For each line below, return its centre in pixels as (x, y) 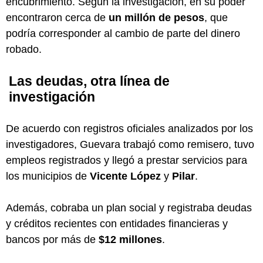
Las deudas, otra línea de (89, 81)
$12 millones (130, 239)
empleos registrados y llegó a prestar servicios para (127, 160)
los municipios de (48, 176)
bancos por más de (52, 239)
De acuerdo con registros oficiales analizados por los (129, 128)
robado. (24, 49)
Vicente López (125, 176)
